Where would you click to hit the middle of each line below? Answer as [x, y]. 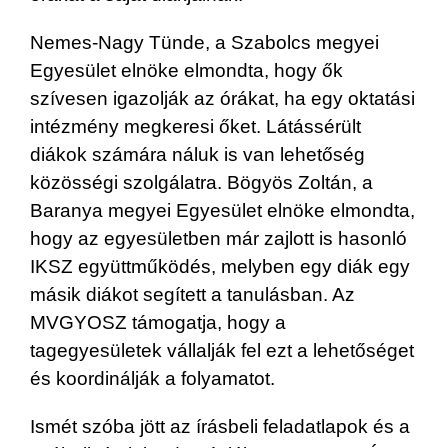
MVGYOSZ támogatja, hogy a [158, 322]
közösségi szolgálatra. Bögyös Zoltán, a [201, 182]
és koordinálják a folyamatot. [152, 378]
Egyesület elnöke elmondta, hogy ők [186, 70]
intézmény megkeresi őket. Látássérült [195, 126]
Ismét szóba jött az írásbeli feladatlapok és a [220, 426]
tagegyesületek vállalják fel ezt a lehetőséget [222, 350]
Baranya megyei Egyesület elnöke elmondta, [222, 210]
